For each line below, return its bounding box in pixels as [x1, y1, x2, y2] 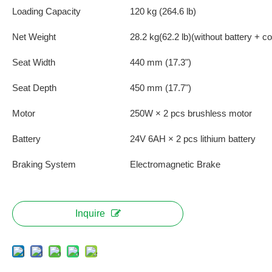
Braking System [12, 159, 76, 169]
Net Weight [12, 32, 58, 42]
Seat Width [12, 57, 55, 67]
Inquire [75, 208, 105, 219]
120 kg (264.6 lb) [130, 6, 196, 16]
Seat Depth [12, 83, 56, 93]
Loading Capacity [12, 6, 81, 16]
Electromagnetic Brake [130, 159, 220, 169]
